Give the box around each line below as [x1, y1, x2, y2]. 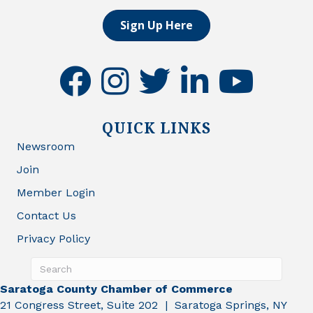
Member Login [17, 185, 95, 199]
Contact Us [17, 208, 76, 222]
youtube [217, 66, 263, 80]
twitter [138, 66, 173, 80]
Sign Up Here [120, 17, 193, 33]
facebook [58, 66, 108, 80]
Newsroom [17, 139, 75, 153]
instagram [100, 66, 155, 80]
